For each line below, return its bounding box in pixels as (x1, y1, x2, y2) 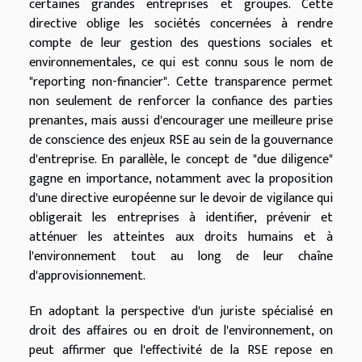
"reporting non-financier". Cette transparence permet (29, 70, 333, 93)
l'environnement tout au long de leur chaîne (29, 245, 333, 267)
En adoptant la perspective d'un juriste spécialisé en (29, 300, 333, 322)
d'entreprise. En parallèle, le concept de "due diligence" (29, 148, 333, 170)
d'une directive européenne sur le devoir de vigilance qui (29, 187, 333, 209)
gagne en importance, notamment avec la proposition (29, 167, 333, 190)
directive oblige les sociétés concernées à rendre (29, 12, 333, 35)
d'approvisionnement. (29, 264, 145, 287)
